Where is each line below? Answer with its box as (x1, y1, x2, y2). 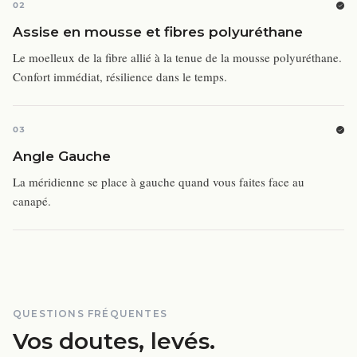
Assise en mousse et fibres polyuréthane (13, 24, 303, 40)
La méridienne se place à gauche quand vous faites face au (13, 174, 304, 190)
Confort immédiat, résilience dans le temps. (13, 69, 227, 84)
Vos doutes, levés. (13, 328, 215, 355)
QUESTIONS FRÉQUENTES (13, 308, 167, 320)
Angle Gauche (13, 148, 111, 164)
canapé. (13, 193, 51, 209)
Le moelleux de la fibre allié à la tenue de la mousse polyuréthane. (13, 49, 342, 65)
